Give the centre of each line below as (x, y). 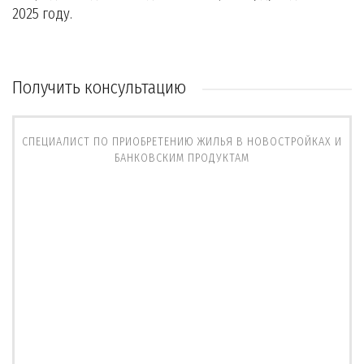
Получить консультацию (99, 87)
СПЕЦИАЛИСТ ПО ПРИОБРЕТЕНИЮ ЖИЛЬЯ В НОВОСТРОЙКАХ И (182, 142)
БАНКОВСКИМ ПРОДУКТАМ (182, 158)
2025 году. (42, 14)
